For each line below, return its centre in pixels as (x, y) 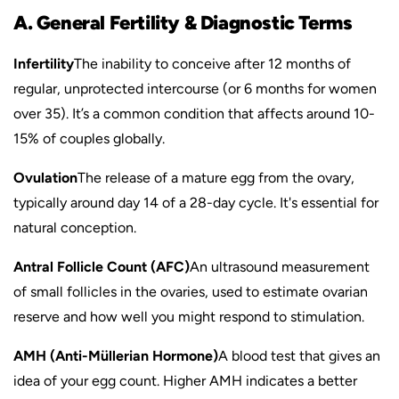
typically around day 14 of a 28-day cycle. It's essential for (196, 203)
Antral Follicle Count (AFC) (102, 267)
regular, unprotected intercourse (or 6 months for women (195, 89)
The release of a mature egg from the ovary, (216, 178)
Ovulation (45, 178)
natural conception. (75, 228)
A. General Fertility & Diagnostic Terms (183, 22)
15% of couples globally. (89, 138)
